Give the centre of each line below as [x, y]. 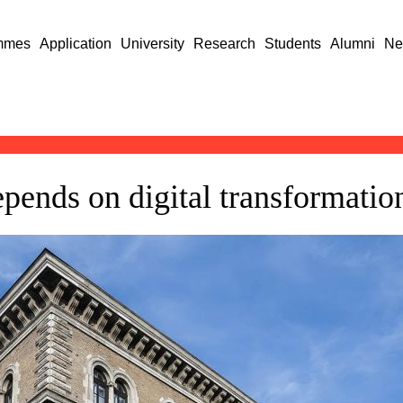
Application [76, 44]
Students [293, 44]
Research [225, 44]
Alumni [353, 44]
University [153, 44]
